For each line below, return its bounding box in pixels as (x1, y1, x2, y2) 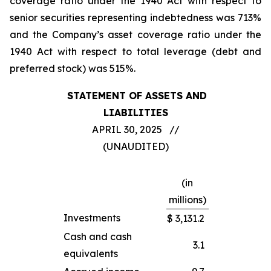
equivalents (63, 247, 118, 260)
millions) (168, 194, 206, 206)
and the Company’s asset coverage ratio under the (10, 28, 261, 41)
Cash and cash (63, 230, 132, 243)
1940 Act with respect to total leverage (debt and (10, 45, 261, 57)
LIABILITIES (103, 106, 168, 119)
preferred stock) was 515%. (10, 62, 135, 74)
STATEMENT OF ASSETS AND (67, 90, 207, 102)
